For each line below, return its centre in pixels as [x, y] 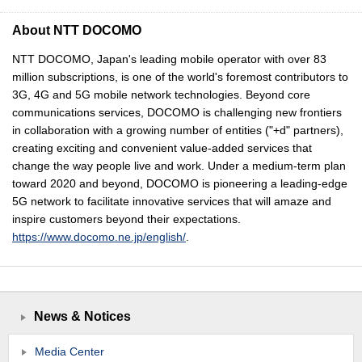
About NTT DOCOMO [77, 30]
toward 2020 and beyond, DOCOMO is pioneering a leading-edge [180, 183]
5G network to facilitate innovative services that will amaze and [172, 201]
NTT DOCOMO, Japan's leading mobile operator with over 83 [169, 59]
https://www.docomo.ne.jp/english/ [99, 237]
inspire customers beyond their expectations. [126, 219]
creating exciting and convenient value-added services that [162, 148]
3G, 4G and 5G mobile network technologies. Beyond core [161, 95]
